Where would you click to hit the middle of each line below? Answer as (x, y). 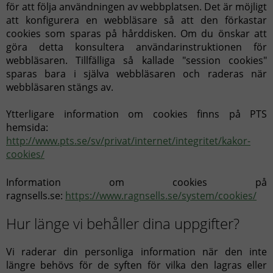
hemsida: (27, 127)
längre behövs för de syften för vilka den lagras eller (136, 265)
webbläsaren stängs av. (60, 87)
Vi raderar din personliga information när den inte (136, 252)
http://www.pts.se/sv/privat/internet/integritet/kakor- (128, 141)
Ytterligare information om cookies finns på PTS (136, 114)
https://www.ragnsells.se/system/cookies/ (161, 196)
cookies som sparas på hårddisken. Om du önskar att (136, 34)
